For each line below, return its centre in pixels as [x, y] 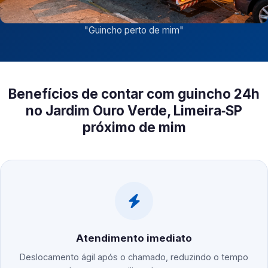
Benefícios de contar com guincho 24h [134, 94]
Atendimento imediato [134, 238]
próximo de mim [134, 127]
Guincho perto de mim [134, 31]
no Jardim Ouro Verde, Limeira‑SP [134, 111]
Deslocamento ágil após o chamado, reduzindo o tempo [134, 257]
